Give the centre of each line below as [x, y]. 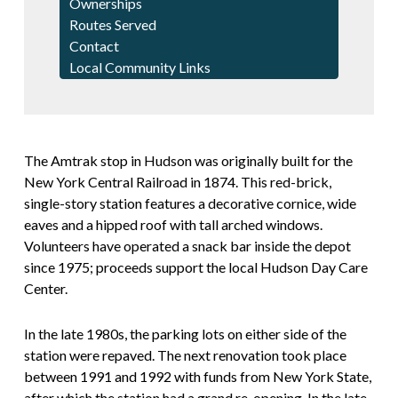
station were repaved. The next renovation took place [185, 355]
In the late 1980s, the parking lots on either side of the [185, 334]
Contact [94, 46]
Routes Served [112, 25]
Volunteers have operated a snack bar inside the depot [187, 246]
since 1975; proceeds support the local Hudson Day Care [195, 267]
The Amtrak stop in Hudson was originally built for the [188, 161]
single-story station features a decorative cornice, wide [190, 203]
